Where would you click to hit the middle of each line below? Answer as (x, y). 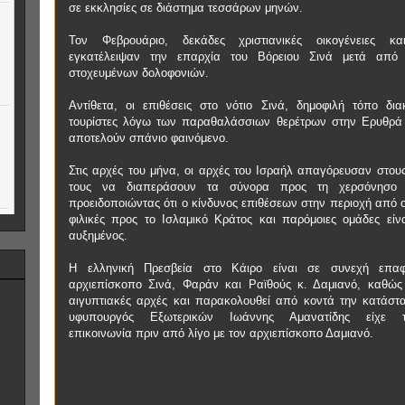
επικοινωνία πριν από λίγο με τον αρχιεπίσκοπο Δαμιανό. (221, 333)
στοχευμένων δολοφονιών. (139, 73)
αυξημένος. (98, 235)
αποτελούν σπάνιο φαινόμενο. (149, 138)
